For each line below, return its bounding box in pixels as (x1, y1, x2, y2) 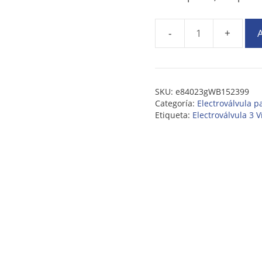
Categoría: (154, 97, 197, 109)
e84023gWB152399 (175, 85, 249, 97)
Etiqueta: (154, 109, 192, 120)
